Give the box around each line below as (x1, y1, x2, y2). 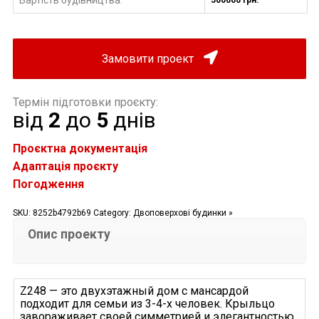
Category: (93, 208, 133, 219)
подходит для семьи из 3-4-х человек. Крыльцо (19, 297, 275, 311)
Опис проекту (27, 227, 110, 242)
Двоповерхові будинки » (132, 208, 233, 219)
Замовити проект (101, 51, 197, 66)
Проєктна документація (12, 142, 147, 156)
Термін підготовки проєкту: (12, 95, 158, 110)
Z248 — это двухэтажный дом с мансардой (19, 284, 249, 298)
